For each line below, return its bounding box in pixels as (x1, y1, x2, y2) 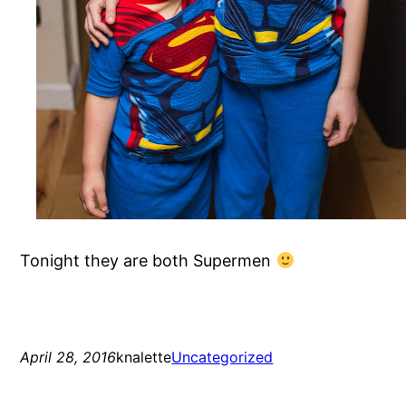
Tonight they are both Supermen (20, 251, 276, 271)
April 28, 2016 (20, 348, 117, 367)
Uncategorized (171, 348, 274, 367)
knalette (116, 348, 172, 367)
